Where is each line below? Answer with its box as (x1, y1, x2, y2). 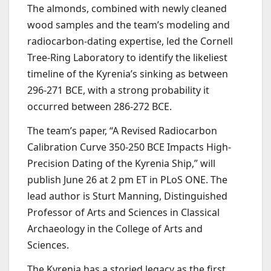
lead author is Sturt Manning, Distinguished (27, 189, 227, 203)
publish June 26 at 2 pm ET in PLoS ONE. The (27, 172, 227, 186)
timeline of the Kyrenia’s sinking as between (27, 67, 228, 81)
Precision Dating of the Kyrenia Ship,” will (27, 156, 215, 170)
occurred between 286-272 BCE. (27, 100, 172, 114)
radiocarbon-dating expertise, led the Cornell (27, 34, 233, 48)
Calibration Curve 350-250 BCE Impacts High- (27, 140, 231, 154)
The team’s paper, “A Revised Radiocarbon (27, 123, 217, 137)
